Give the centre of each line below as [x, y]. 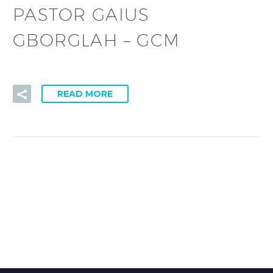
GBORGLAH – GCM [97, 40]
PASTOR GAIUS [81, 15]
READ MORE [85, 94]
